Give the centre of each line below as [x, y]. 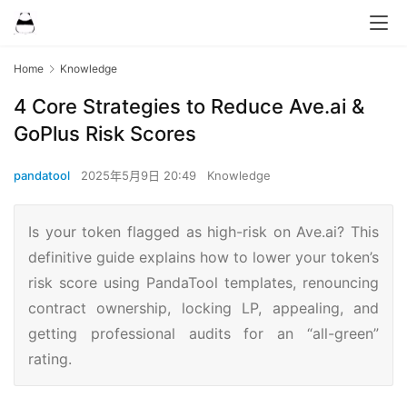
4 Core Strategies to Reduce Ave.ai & [189, 107]
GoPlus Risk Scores [105, 134]
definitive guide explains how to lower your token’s [203, 258]
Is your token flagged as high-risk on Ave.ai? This [203, 232]
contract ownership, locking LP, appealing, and [203, 308]
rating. [50, 359]
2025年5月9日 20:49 [140, 176]
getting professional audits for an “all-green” [203, 334]
